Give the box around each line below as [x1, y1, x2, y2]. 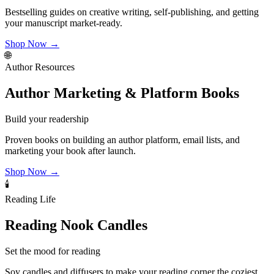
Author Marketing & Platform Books [5, 85, 239, 102]
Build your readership [5, 114, 89, 125]
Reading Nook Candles [5, 217, 147, 234]
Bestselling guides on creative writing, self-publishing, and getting [5, 7, 259, 18]
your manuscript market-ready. [5, 18, 122, 29]
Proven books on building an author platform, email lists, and [5, 135, 240, 146]
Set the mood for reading [5, 245, 100, 256]
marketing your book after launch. [5, 146, 136, 157]
